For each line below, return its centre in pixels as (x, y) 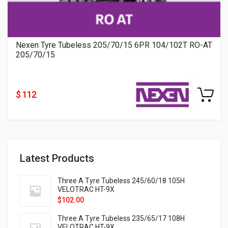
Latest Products (57, 159)
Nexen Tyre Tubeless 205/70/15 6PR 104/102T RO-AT (114, 45)
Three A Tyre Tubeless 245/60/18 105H (121, 181)
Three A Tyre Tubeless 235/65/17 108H (121, 219)
